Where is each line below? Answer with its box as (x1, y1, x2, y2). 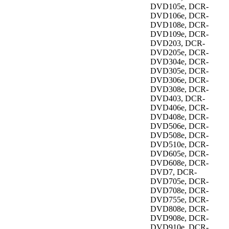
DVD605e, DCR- (150, 149, 209, 158)
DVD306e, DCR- (150, 76, 209, 85)
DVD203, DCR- (150, 39, 205, 48)
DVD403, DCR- (150, 94, 205, 103)
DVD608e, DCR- (150, 158, 209, 168)
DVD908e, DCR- (150, 214, 209, 223)
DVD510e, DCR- (150, 140, 209, 149)
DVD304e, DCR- (150, 57, 209, 66)
